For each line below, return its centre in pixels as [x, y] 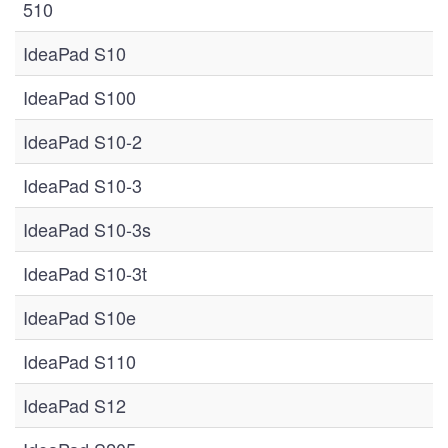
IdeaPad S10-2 [82, 141]
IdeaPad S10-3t [85, 273]
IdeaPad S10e [79, 317]
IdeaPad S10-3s [87, 229]
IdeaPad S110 [79, 361]
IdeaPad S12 [74, 405]
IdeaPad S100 [79, 97]
